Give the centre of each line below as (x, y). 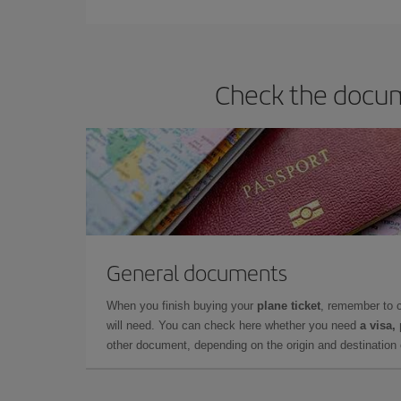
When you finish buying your (182, 306)
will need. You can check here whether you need (233, 325)
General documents (197, 272)
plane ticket (289, 306)
